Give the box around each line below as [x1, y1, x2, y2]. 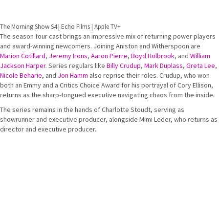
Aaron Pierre [91, 51, 128, 60]
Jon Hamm [58, 71, 88, 80]
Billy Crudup [107, 61, 141, 70]
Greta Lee [186, 61, 215, 70]
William [190, 51, 210, 60]
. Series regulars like [45, 61, 107, 70]
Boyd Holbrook [131, 51, 175, 60]
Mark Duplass [144, 61, 183, 70]
